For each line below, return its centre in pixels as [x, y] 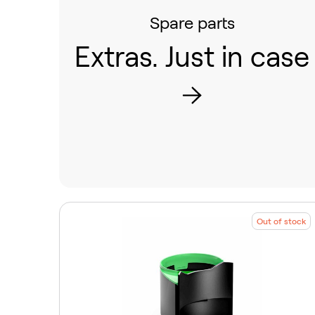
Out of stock [281, 221]
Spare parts [192, 22]
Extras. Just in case [192, 57]
